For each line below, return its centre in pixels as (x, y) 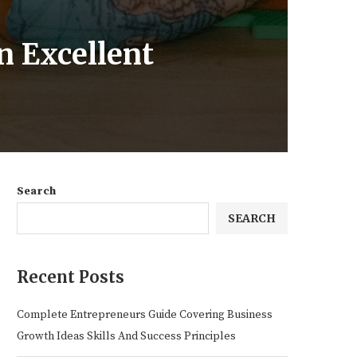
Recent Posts (71, 277)
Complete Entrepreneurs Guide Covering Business (145, 315)
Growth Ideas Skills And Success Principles (126, 336)
